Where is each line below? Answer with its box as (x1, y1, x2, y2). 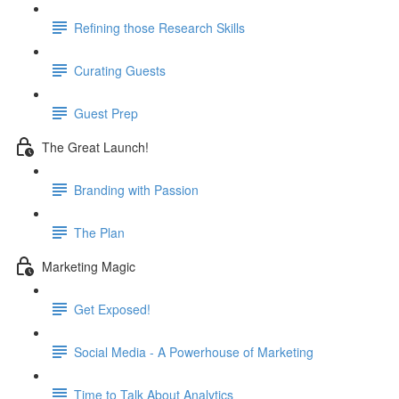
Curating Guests (74, 61, 166, 79)
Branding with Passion (74, 180, 199, 199)
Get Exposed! (74, 299, 151, 318)
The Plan (74, 223, 125, 241)
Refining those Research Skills (74, 18, 245, 37)
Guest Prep (74, 103, 138, 122)
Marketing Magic (42, 256, 135, 275)
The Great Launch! (42, 137, 149, 156)
